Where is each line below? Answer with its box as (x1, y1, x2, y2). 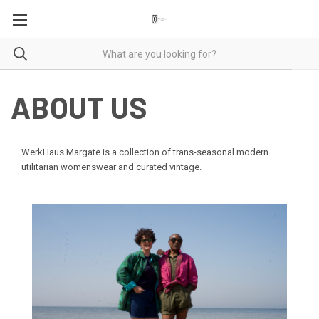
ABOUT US (11, 89, 147, 125)
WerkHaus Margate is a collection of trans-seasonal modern (21, 147, 268, 157)
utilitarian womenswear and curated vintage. (21, 162, 202, 172)
